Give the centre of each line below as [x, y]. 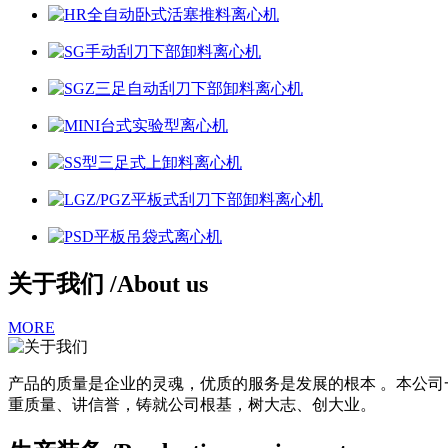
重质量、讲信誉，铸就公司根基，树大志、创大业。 [192, 405]
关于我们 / [62, 283]
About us [162, 283]
